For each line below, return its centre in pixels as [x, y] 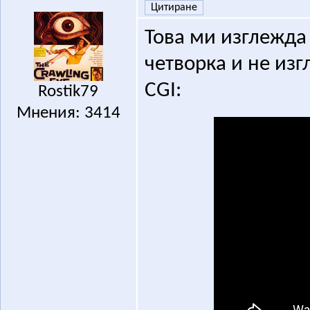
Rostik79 [69, 92]
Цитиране [174, 8]
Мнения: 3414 [68, 113]
